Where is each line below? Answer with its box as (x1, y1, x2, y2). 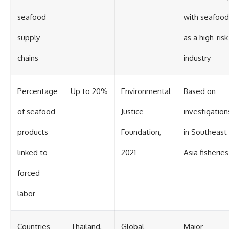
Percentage (17, 86, 58, 97)
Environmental (121, 86, 171, 97)
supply (17, 33, 40, 43)
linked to (17, 148, 48, 158)
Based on (184, 86, 216, 97)
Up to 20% (71, 86, 108, 97)
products (17, 127, 48, 138)
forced (17, 168, 40, 178)
